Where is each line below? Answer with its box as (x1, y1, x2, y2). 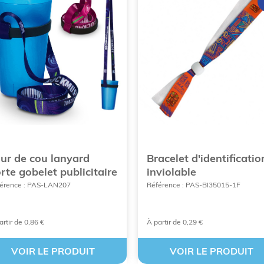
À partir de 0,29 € (146, 217, 203, 226)
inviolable (146, 165, 196, 179)
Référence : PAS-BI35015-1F (146, 180, 240, 189)
